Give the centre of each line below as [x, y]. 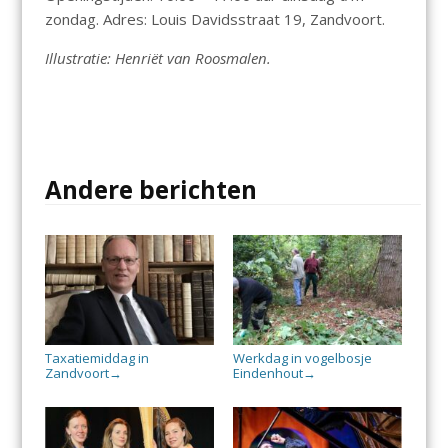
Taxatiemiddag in [96, 357]
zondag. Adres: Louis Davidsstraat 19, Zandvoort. [214, 18]
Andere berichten [150, 189]
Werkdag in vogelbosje [302, 357]
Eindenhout [267, 372]
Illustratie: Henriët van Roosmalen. [157, 57]
